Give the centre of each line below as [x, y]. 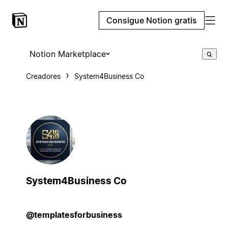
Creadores [43, 76]
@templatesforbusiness [74, 215]
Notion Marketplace [67, 54]
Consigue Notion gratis [152, 20]
